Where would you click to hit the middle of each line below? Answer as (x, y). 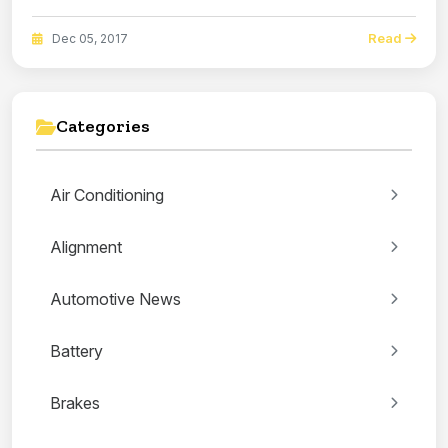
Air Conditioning (107, 195)
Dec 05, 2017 (88, 38)
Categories (103, 126)
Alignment (86, 247)
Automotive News (115, 299)
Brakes (75, 403)
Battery (76, 351)
